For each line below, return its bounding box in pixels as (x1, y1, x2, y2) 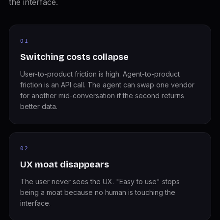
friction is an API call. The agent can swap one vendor (20, 81, 194, 89)
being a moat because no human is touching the (20, 188, 175, 196)
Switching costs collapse (20, 52, 129, 62)
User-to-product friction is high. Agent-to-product (20, 70, 180, 78)
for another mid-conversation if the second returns (20, 91, 184, 100)
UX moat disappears (20, 159, 109, 170)
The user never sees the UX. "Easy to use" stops (20, 177, 180, 186)
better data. (20, 102, 57, 110)
